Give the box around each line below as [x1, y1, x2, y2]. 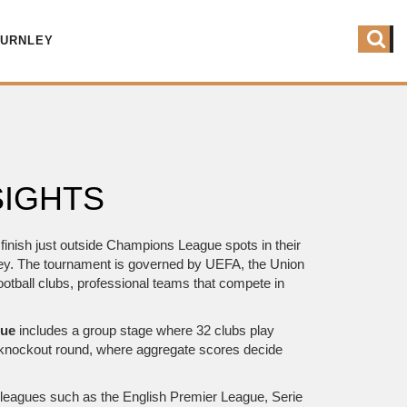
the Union [248, 256, 304, 272]
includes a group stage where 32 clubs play [15, 323, 274, 338]
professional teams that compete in [77, 275, 284, 291]
